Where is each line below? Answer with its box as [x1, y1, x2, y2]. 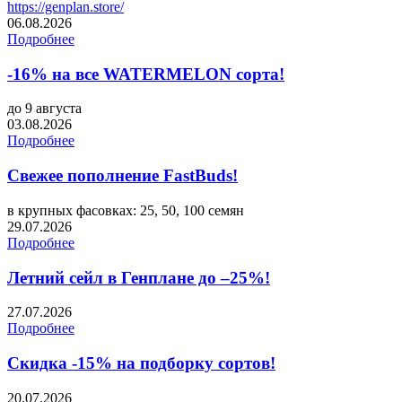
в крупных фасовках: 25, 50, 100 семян [7, 202, 244, 218]
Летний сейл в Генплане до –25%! [7, 267, 270, 287]
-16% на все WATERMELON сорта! [7, 64, 284, 83]
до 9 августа [7, 100, 82, 117]
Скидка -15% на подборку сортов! [7, 354, 275, 372]
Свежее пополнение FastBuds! [7, 166, 238, 186]
